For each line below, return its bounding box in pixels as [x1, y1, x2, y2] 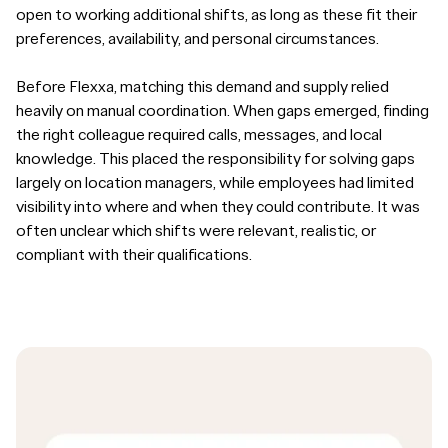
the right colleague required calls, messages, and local [16, 125, 382, 145]
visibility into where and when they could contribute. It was [16, 197, 420, 217]
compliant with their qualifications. [16, 245, 252, 265]
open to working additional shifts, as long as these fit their [16, 5, 417, 25]
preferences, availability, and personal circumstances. [16, 29, 379, 49]
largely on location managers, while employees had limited [16, 173, 414, 193]
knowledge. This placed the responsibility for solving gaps [16, 149, 415, 169]
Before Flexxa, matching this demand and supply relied [16, 77, 389, 97]
